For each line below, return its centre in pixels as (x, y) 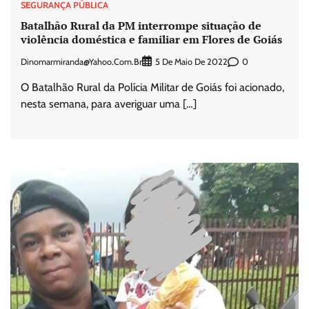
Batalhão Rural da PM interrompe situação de (141, 25)
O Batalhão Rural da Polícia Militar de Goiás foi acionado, (152, 88)
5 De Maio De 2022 (191, 62)
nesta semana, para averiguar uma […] (109, 104)
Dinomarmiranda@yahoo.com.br (81, 61)
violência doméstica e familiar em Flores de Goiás (151, 39)
